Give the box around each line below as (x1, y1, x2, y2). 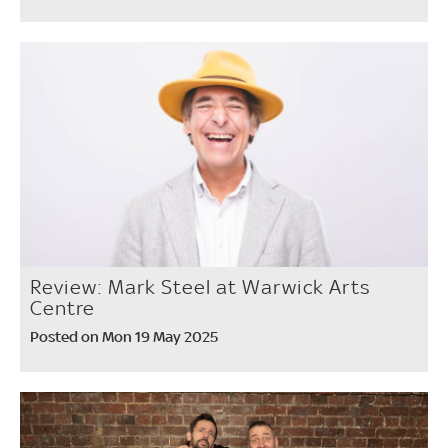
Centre (30, 295, 95, 320)
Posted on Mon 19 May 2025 (30, 326, 218, 346)
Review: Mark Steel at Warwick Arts (30, 274, 371, 299)
